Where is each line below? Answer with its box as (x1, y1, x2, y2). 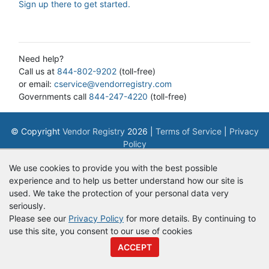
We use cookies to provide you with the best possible (9, 163, 217, 173)
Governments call (19, 91, 89, 101)
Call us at (19, 66, 57, 76)
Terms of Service (155, 125, 222, 136)
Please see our (9, 213, 68, 223)
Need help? (19, 53, 64, 64)
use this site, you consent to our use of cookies (9, 226, 192, 236)
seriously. (9, 201, 46, 211)
